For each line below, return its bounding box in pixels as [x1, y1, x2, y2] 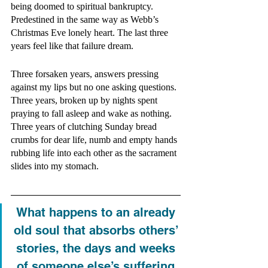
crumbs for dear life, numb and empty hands [11, 135, 179, 145]
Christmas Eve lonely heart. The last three [11, 28, 170, 38]
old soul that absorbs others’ [13, 223, 181, 237]
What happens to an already [16, 205, 179, 220]
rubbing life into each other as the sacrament [11, 148, 179, 158]
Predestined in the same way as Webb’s [11, 14, 161, 25]
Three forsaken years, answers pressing [11, 69, 161, 79]
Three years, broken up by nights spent [11, 95, 160, 105]
